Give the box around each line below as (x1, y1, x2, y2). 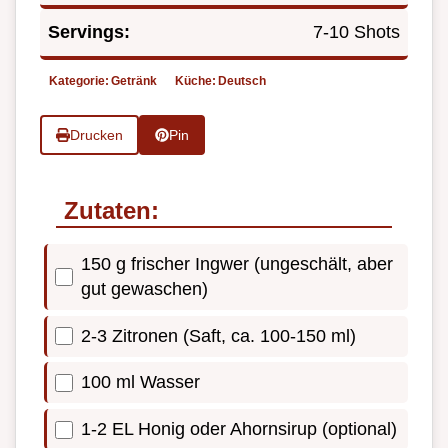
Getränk (111, 73, 157, 88)
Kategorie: (49, 73, 109, 88)
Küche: (175, 73, 216, 88)
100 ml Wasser (81, 372, 200, 393)
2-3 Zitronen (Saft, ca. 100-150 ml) (81, 325, 356, 346)
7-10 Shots (313, 21, 400, 42)
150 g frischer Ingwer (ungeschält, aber (81, 254, 393, 275)
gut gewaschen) (81, 279, 208, 300)
